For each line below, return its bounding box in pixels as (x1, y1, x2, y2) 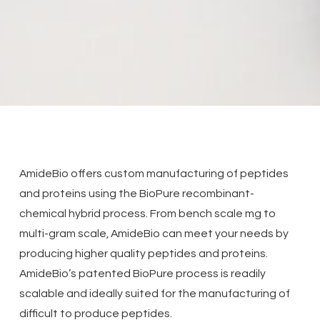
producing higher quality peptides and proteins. (19, 247, 268, 259)
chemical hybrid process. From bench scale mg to (19, 207, 276, 219)
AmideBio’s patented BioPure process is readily (19, 267, 266, 279)
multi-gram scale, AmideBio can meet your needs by (19, 227, 289, 239)
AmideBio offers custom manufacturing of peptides (19, 167, 289, 179)
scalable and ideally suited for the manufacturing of (19, 287, 290, 299)
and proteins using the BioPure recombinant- (19, 187, 254, 199)
